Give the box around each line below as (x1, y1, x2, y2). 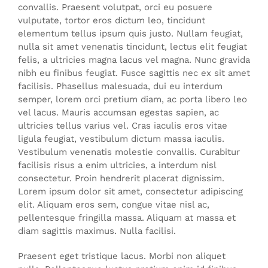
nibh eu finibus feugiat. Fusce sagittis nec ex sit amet (18, 67, 250, 78)
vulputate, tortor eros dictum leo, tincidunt (18, 14, 205, 26)
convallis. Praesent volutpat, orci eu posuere (18, 1, 212, 13)
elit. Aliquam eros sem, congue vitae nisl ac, (18, 199, 209, 210)
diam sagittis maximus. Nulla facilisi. (18, 225, 176, 236)
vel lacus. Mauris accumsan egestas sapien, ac (18, 106, 219, 118)
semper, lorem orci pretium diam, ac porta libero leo (18, 93, 247, 105)
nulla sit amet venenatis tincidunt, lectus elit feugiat (18, 41, 247, 52)
